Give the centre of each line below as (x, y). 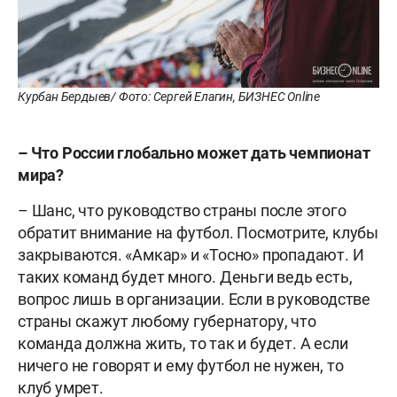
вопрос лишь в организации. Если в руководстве (194, 299)
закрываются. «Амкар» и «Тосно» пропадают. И (191, 254)
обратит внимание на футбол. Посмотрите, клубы (198, 232)
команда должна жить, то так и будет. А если (183, 343)
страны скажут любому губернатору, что (167, 321)
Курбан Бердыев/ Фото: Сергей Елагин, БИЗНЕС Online (169, 96)
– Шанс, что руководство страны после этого (182, 210)
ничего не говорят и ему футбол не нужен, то (181, 365)
